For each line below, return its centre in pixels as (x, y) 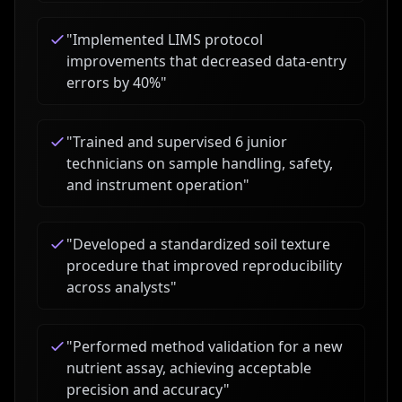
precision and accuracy (145, 389)
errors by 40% (114, 83)
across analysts (118, 287)
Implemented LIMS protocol (168, 39)
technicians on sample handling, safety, (200, 163)
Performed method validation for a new (208, 346)
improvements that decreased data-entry (206, 61)
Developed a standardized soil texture (201, 244)
